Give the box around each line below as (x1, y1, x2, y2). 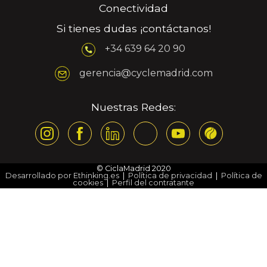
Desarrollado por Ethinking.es (5, 170, 119, 180)
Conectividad (99, 2, 168, 14)
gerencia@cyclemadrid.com (79, 67, 213, 79)
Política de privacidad (128, 170, 212, 180)
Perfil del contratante (112, 178, 194, 187)
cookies (73, 178, 103, 187)
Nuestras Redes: (91, 100, 176, 113)
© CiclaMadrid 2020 (96, 163, 171, 173)
